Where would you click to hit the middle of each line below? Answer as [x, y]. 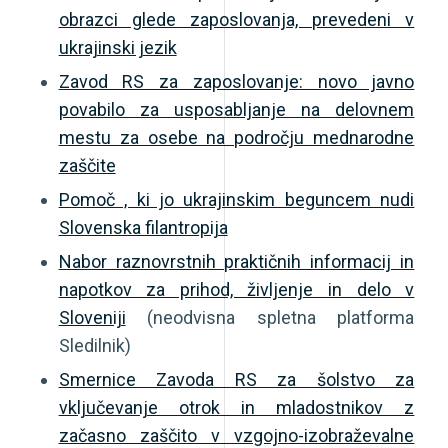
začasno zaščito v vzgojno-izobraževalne [236, 435]
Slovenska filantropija [143, 227]
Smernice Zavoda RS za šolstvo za [236, 379]
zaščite [87, 165]
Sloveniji [92, 317]
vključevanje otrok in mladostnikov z [236, 407]
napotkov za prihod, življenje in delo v [236, 289]
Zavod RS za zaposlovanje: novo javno [236, 81]
